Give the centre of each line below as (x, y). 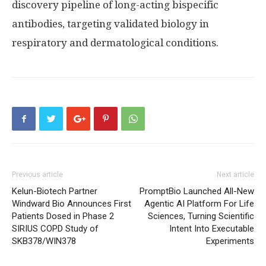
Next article (235, 175)
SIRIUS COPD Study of (55, 229)
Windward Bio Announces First (72, 204)
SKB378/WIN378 (44, 241)
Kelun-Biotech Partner (55, 191)
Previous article (37, 175)
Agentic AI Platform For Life (199, 204)
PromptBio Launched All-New (197, 191)
